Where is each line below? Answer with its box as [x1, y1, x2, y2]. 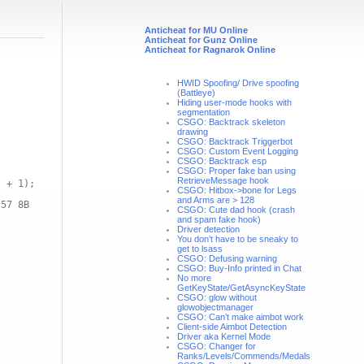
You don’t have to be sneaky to [177, 234, 298, 244]
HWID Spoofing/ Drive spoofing [177, 78, 299, 88]
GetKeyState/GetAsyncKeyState [177, 283, 305, 292]
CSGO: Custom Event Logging [177, 146, 298, 156]
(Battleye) [177, 88, 215, 97]
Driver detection [177, 224, 240, 234]
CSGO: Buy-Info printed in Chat [177, 263, 301, 273]
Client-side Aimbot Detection [177, 322, 287, 331]
